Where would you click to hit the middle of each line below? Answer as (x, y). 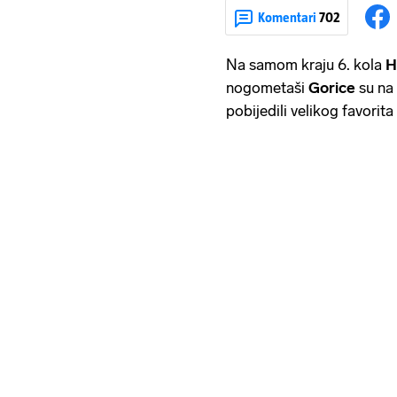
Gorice (334, 88)
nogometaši (267, 88)
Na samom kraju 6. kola (306, 65)
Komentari (288, 17)
